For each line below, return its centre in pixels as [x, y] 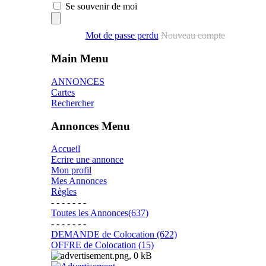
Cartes [63, 92]
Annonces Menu [91, 126]
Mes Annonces [79, 181]
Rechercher [72, 103]
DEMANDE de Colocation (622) [114, 235]
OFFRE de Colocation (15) [102, 245]
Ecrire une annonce [87, 160]
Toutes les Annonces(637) [100, 213]
